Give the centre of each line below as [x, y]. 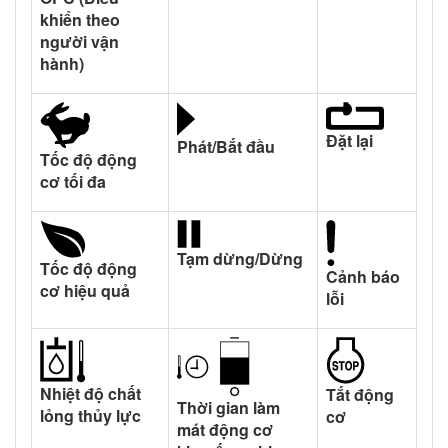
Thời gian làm [228, 407]
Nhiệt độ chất [90, 393]
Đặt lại [349, 140]
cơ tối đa [73, 181]
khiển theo [80, 19]
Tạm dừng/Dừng [240, 258]
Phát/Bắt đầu [226, 146]
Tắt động [360, 394]
